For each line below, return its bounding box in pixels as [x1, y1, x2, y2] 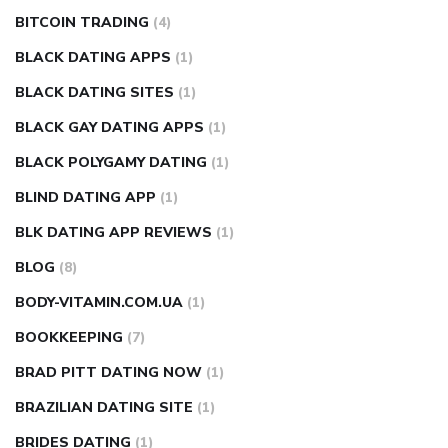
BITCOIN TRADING [15, 13, 149, 33]
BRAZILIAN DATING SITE [15, 398, 193, 418]
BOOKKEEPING [15, 328, 123, 348]
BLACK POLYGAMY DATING [15, 153, 207, 173]
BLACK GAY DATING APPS [15, 118, 204, 138]
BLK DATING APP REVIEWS [15, 223, 212, 243]
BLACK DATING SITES [15, 83, 174, 103]
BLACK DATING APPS [15, 48, 171, 68]
